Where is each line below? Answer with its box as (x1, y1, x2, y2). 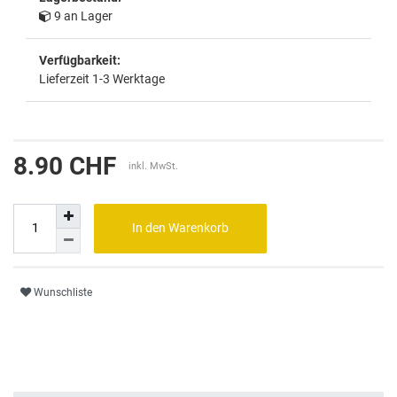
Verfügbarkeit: (39, 52, 121, 67)
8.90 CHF (13, 151, 116, 181)
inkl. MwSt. (128, 160, 178, 172)
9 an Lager (54, 8, 113, 23)
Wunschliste (34, 286, 92, 300)
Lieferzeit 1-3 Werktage (39, 71, 165, 86)
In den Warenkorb (132, 221, 229, 236)
